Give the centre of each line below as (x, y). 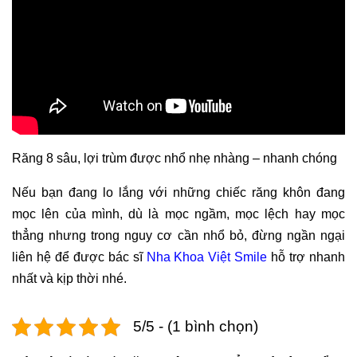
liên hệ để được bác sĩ (77, 257)
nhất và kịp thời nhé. (69, 279)
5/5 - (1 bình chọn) (196, 327)
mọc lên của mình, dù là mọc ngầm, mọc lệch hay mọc (178, 214)
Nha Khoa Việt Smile (205, 257)
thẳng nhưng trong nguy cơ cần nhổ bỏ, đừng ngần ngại (178, 236)
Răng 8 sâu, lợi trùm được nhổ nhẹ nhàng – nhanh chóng (175, 159)
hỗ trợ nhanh (306, 257)
